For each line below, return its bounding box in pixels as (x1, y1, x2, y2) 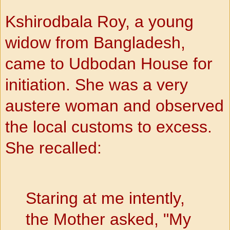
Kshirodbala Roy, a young (5, 12, 194, 31)
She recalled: (5, 138, 102, 157)
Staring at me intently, (26, 188, 185, 207)
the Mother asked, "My (26, 209, 191, 228)
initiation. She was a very (5, 75, 188, 94)
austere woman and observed (5, 96, 224, 115)
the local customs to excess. (5, 117, 212, 136)
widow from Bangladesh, (5, 33, 185, 52)
